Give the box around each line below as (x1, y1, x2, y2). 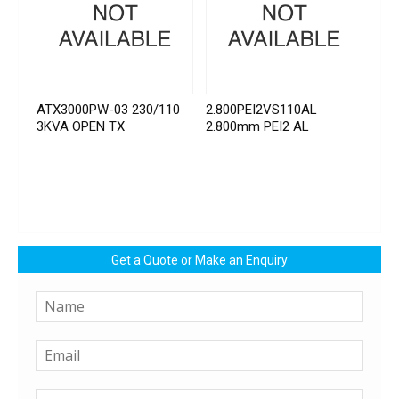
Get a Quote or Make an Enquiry (111, 253, 288, 268)
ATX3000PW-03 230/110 (37, 102, 180, 118)
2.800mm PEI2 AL (206, 118, 310, 135)
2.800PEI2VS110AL (206, 102, 318, 118)
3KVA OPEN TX (37, 118, 125, 135)
